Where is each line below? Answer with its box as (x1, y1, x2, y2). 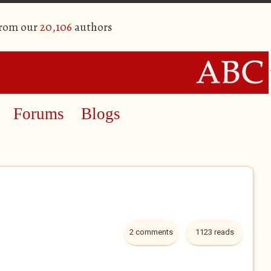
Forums (13, 105, 64, 123)
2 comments (129, 227, 173, 237)
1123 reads (195, 227, 234, 237)
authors (72, 19, 112, 35)
